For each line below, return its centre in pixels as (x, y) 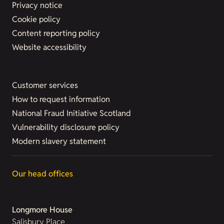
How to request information (61, 99)
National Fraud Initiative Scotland (71, 113)
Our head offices (42, 174)
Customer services (45, 85)
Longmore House (42, 210)
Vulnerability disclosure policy (66, 127)
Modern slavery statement (59, 141)
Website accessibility (49, 47)
